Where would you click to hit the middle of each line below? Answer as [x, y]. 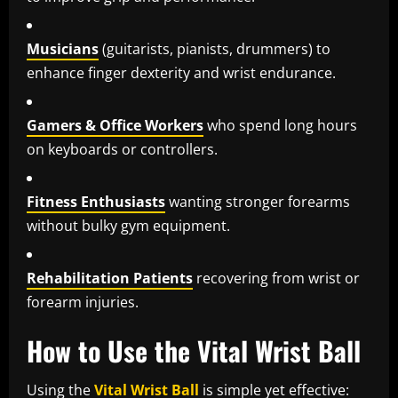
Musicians [63, 49]
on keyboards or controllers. [122, 150]
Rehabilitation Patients [110, 279]
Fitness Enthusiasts [96, 202]
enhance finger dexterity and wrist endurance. [181, 73]
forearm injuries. [83, 302]
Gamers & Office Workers [115, 126]
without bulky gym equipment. [128, 226]
